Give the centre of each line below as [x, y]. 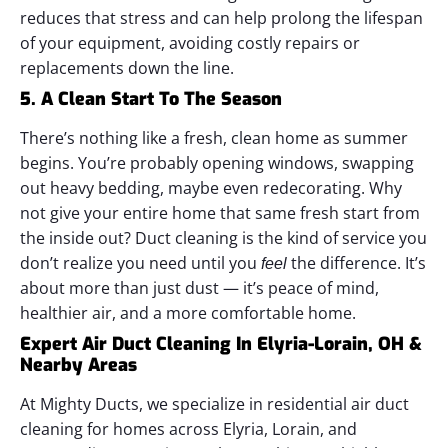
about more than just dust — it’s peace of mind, [199, 288]
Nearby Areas [78, 365]
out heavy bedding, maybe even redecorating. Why [211, 188]
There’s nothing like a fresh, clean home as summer [214, 138]
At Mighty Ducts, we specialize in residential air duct [214, 404]
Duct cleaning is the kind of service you [281, 238]
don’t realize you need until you [140, 263]
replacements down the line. [127, 68]
